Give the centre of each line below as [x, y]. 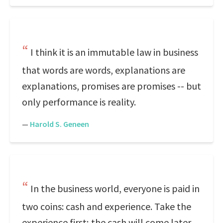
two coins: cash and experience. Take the [107, 206]
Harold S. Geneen [59, 124]
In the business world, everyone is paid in [115, 188]
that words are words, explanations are [104, 70]
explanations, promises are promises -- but [111, 86]
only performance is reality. [79, 102]
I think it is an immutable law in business [114, 52]
